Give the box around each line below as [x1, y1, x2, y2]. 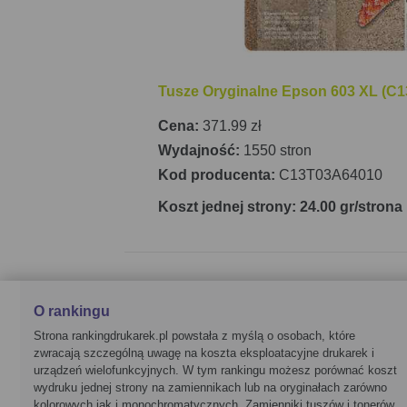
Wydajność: [158, 143, 243, 158]
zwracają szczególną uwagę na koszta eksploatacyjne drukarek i [34, 346, 374, 360]
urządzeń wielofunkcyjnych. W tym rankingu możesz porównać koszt [34, 363, 397, 377]
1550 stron [243, 143, 312, 158]
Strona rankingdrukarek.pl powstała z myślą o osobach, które [34, 329, 355, 342]
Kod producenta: [158, 167, 279, 183]
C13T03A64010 [279, 167, 382, 183]
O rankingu [34, 303, 110, 319]
